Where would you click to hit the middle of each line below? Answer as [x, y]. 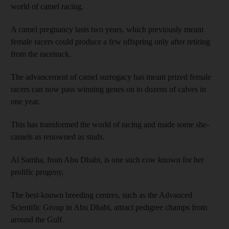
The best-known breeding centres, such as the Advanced [101, 195]
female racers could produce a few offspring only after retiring [110, 42]
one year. [25, 102]
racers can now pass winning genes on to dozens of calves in [108, 89]
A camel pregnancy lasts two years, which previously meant [107, 30]
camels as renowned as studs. [58, 137]
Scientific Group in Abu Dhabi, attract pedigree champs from [109, 208]
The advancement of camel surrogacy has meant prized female [111, 77]
